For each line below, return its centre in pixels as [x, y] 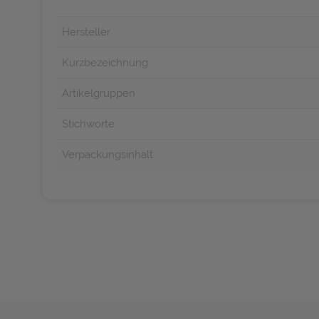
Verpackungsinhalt [108, 155]
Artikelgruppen [99, 93]
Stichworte [88, 124]
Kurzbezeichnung [105, 63]
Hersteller [86, 32]
